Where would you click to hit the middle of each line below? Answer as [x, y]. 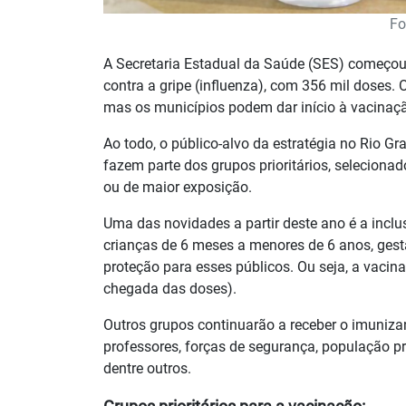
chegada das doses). [170, 289]
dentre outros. [147, 369]
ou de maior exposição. [178, 188]
